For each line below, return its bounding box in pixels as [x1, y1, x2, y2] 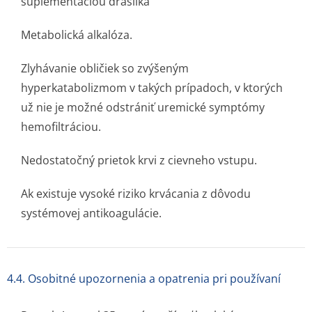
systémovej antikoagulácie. [21, 205, 162, 221]
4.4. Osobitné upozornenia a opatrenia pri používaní [7, 271, 281, 286]
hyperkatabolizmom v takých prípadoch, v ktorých [21, 80, 283, 95]
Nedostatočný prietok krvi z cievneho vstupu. [21, 153, 257, 168]
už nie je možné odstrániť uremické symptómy [21, 100, 265, 115]
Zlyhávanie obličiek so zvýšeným [21, 61, 189, 76]
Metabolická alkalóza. [21, 27, 132, 42]
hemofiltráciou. [21, 119, 101, 134]
